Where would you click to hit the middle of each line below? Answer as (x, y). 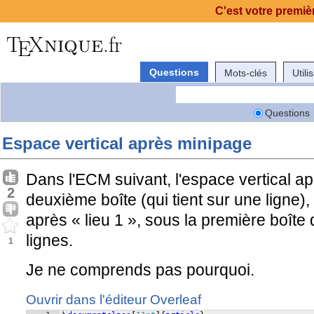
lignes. (49, 240)
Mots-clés (246, 73)
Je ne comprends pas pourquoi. (140, 270)
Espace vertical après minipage (127, 143)
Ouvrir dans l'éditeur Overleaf (114, 300)
